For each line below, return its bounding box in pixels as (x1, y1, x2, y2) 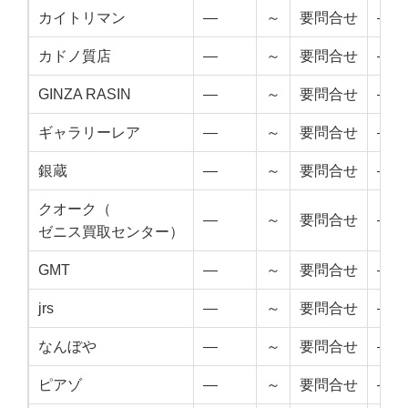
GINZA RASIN (38, 87, 131, 103)
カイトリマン (38, 10, 126, 26)
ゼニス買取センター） (38, 224, 184, 240)
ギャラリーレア (38, 125, 140, 141)
